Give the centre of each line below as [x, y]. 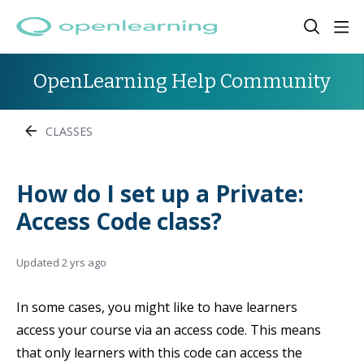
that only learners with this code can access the [159, 353]
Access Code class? [119, 221]
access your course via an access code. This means [169, 330]
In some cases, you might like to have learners [157, 307]
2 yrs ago [84, 262]
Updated [39, 262]
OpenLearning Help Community [182, 81]
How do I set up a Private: [160, 193]
